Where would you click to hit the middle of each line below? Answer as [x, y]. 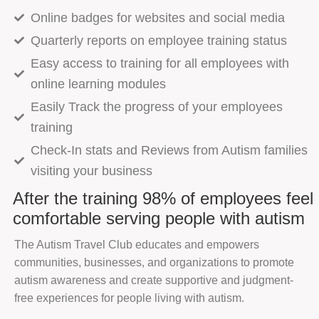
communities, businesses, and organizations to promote [154, 262]
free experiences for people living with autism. [129, 298]
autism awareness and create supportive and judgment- [154, 280]
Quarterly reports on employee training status [158, 40]
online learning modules [98, 84]
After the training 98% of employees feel [163, 198]
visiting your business [91, 171]
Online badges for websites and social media [157, 17]
